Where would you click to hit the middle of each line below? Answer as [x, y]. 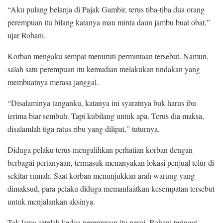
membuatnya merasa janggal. [53, 82]
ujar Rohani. [27, 35]
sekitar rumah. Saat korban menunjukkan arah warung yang [101, 176]
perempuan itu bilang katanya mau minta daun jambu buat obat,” [109, 22]
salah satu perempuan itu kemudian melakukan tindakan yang [104, 69]
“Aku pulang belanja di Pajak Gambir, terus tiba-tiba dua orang [106, 9]
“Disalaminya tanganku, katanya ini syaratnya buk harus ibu [102, 103]
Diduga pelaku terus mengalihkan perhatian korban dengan [100, 150]
